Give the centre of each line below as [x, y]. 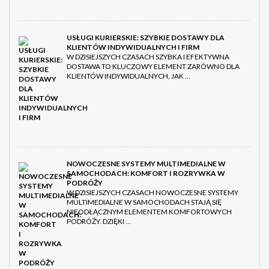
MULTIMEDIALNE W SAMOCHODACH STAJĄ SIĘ [144, 202]
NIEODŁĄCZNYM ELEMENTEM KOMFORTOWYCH [149, 212]
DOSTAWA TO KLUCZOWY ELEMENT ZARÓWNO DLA [153, 67]
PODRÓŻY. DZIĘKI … [99, 222]
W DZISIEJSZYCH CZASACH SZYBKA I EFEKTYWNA [148, 57]
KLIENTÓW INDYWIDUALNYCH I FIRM [133, 47]
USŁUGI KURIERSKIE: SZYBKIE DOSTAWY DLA [146, 38]
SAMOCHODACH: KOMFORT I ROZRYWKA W [146, 174]
